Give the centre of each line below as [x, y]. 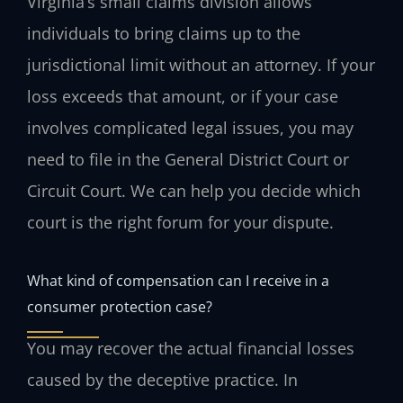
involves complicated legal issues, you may [190, 128]
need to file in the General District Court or [188, 160]
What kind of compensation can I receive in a [178, 280]
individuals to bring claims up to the [164, 34]
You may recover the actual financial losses [191, 348]
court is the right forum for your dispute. [180, 223]
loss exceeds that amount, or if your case [183, 97]
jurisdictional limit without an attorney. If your [201, 65]
